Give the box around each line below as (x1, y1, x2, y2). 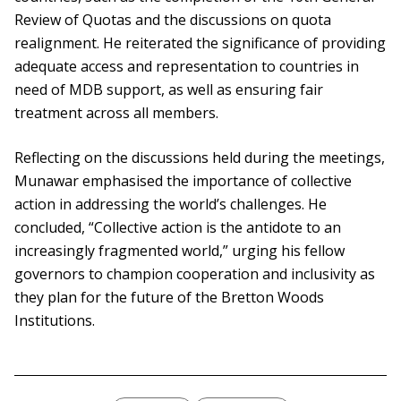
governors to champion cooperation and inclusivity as (14, 264, 375, 285)
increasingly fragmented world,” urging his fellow (14, 241, 345, 261)
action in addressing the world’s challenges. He (14, 194, 327, 215)
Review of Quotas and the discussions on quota (14, 10, 331, 30)
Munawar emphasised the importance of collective (14, 171, 352, 192)
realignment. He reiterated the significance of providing (14, 33, 386, 54)
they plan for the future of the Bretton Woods (14, 287, 324, 308)
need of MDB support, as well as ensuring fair (14, 80, 323, 100)
